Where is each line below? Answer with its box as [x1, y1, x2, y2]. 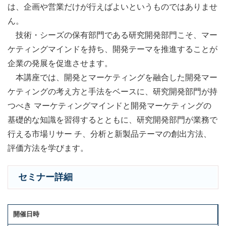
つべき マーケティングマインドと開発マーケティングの [8, 101, 211, 110]
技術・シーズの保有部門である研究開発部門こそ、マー [8, 31, 217, 40]
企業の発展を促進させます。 [8, 59, 112, 68]
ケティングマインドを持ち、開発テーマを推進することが [8, 45, 217, 54]
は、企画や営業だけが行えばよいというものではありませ [8, 3, 217, 12]
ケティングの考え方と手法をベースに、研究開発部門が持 [8, 87, 217, 96]
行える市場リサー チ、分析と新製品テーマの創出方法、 [8, 130, 211, 139]
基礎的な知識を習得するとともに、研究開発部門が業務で [8, 116, 217, 125]
